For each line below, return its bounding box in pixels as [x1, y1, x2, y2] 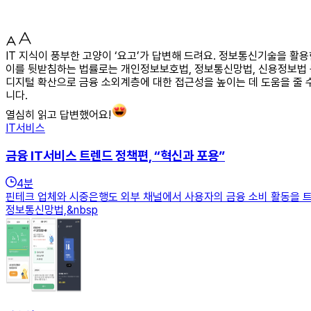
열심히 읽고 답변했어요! [6, 108, 111, 121]
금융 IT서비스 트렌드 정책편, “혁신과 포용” [6, 147, 225, 164]
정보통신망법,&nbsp [6, 203, 98, 217]
